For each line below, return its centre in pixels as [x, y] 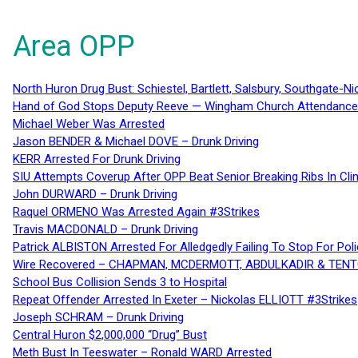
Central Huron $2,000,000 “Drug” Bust [110, 334]
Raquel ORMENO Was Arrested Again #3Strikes [136, 211]
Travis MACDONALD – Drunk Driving [105, 229]
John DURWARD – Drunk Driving [95, 194]
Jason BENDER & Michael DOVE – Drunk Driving [136, 141]
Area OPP [74, 46]
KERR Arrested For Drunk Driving [97, 159]
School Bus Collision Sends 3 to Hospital [120, 282]
